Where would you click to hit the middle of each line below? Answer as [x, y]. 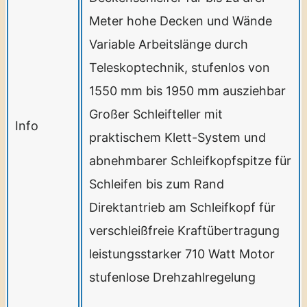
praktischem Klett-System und [177, 137]
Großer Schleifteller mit [156, 114]
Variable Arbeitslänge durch [169, 44]
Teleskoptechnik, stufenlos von [180, 67]
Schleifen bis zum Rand [157, 184]
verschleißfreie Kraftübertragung [184, 230]
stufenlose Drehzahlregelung [172, 277]
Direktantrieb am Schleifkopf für [182, 207]
